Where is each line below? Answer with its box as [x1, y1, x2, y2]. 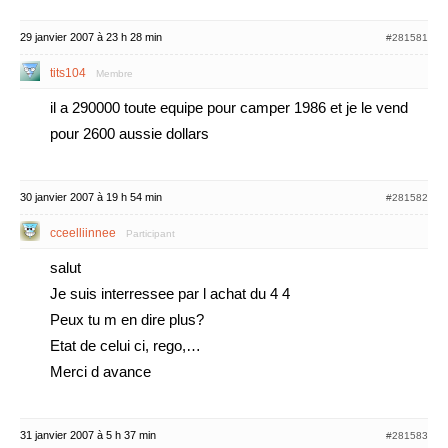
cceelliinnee [50, 226, 116, 240]
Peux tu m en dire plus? [50, 311, 204, 328]
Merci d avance [50, 363, 151, 380]
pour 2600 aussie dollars [50, 125, 209, 142]
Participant [126, 228, 175, 239]
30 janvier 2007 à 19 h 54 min [20, 191, 162, 203]
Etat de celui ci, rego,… [50, 337, 201, 354]
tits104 [50, 66, 86, 80]
